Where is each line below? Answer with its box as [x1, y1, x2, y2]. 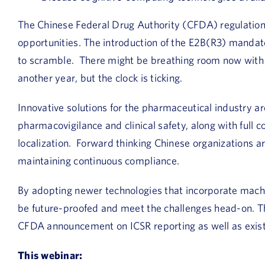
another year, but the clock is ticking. [18, 72, 183, 84]
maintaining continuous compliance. [18, 154, 180, 167]
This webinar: [18, 249, 83, 261]
